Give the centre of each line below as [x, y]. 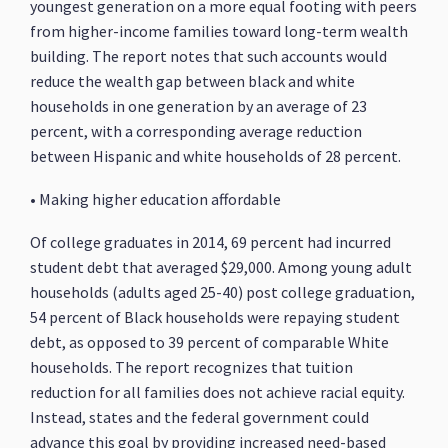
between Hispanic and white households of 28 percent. [216, 156]
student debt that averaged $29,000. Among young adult [221, 267]
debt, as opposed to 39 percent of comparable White [210, 342]
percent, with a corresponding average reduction [196, 131]
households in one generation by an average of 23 [199, 106]
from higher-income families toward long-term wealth [219, 31]
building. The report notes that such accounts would [209, 56]
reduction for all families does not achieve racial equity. [218, 392]
